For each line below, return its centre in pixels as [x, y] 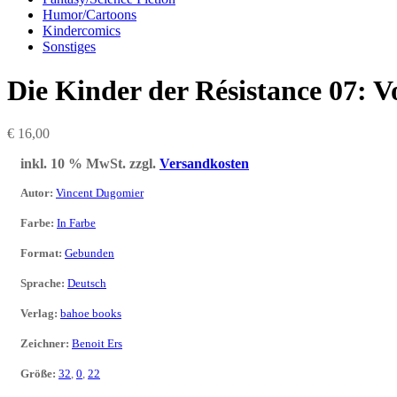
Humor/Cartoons [90, 15]
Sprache [41, 284]
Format [39, 253]
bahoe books [91, 314]
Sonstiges [69, 47]
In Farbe [76, 223]
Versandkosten [204, 164]
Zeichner [43, 344]
